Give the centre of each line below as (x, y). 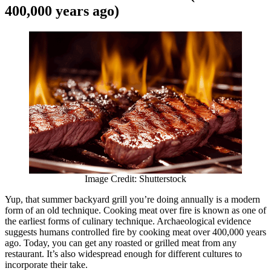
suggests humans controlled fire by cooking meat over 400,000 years (135, 232)
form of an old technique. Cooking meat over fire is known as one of (135, 211)
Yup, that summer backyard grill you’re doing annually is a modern (132, 200)
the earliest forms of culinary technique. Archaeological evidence (128, 221)
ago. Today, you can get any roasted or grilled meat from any (121, 243)
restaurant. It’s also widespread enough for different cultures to (123, 254)
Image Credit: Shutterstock (135, 179)
